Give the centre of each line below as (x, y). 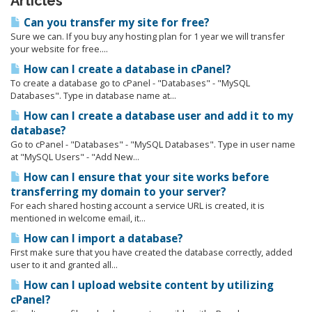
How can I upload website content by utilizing (147, 285)
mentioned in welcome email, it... (78, 218)
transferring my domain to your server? (118, 192)
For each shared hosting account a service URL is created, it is (138, 205)
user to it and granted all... (64, 265)
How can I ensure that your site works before (145, 177)
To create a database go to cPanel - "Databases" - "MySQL (130, 83)
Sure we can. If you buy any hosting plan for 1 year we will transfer (148, 36)
